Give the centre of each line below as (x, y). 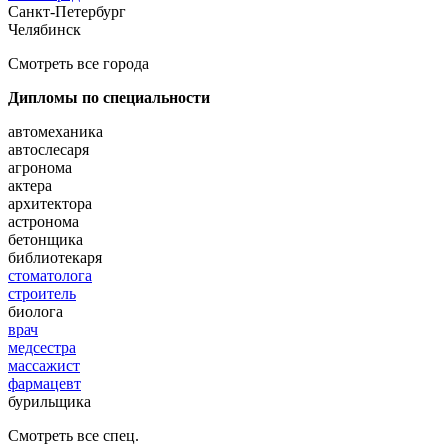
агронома (40, 167)
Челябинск (44, 29)
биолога (35, 311)
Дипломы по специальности (109, 97)
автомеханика (55, 131)
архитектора (50, 203)
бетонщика (45, 239)
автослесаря (48, 149)
